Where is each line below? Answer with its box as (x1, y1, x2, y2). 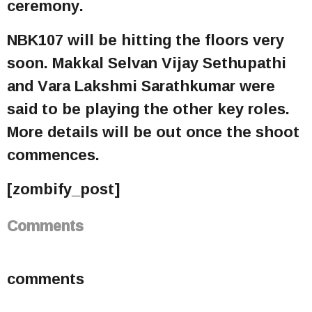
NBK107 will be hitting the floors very (7, 25, 284, 55)
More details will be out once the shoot (7, 117, 299, 147)
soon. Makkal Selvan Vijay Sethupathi (7, 48, 286, 78)
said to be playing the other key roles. (7, 94, 290, 124)
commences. (7, 140, 100, 170)
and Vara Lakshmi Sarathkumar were (7, 71, 275, 101)
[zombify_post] (7, 174, 120, 204)
